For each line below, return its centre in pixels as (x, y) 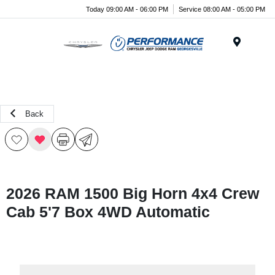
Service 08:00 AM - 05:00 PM (222, 9)
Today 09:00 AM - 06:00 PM (127, 9)
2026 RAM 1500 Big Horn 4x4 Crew (133, 193)
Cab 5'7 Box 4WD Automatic (108, 212)
